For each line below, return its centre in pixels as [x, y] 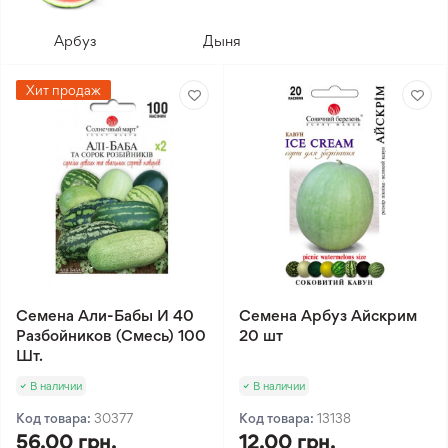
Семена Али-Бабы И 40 [105, 315]
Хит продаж [63, 90]
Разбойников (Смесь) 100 [111, 335]
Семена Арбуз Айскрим [328, 315]
